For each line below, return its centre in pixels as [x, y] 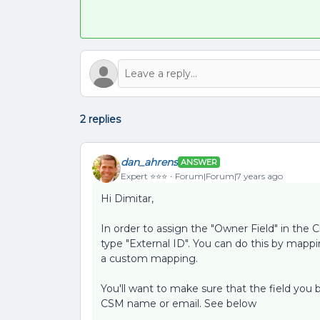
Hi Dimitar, [127, 199]
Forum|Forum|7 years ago [229, 176]
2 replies [100, 119]
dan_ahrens [149, 162]
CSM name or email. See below [179, 304]
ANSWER [199, 162]
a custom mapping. [149, 259]
